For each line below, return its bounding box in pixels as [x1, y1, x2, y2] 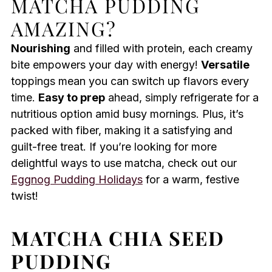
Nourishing [10, 42, 70, 55]
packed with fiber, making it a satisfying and [10, 124, 233, 137]
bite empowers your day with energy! [10, 58, 201, 72]
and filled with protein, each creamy [70, 42, 253, 55]
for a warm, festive [142, 173, 239, 186]
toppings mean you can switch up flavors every [10, 75, 249, 88]
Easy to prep [38, 91, 105, 104]
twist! [10, 189, 38, 203]
